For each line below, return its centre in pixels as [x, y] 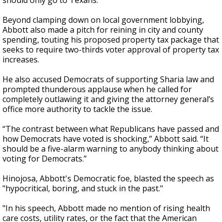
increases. [21, 59]
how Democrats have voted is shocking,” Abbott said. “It [106, 139]
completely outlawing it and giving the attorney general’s [108, 99]
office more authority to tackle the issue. [77, 109]
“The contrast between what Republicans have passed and [111, 129]
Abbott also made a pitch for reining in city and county [103, 30]
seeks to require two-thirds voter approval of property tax [111, 50]
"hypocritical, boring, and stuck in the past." [83, 188]
